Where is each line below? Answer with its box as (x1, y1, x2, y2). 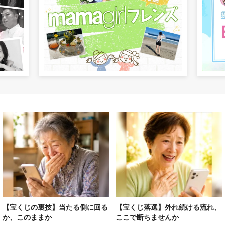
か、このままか (3, 213, 52, 222)
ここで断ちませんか (116, 213, 179, 222)
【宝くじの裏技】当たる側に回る (3, 203, 108, 212)
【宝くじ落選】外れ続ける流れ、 (116, 203, 221, 212)
